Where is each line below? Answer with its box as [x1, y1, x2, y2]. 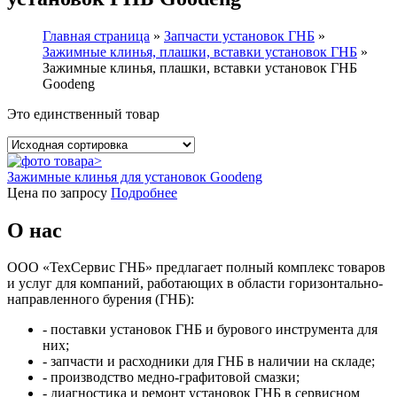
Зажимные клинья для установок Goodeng [7, 168, 262, 184]
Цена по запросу [7, 184, 107, 200]
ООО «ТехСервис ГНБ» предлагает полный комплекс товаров [7, 260, 385, 276]
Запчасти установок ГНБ [164, 27, 315, 43]
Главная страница [43, 27, 150, 43]
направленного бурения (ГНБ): [7, 292, 194, 307]
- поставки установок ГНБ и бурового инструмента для [43, 322, 378, 338]
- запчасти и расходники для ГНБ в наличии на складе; [43, 354, 375, 370]
